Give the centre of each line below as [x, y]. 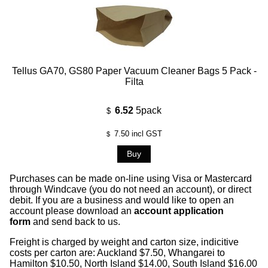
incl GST [145, 133]
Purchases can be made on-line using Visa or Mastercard [131, 178]
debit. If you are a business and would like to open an [122, 200]
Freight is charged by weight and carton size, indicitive [124, 242]
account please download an [71, 211]
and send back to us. [79, 221]
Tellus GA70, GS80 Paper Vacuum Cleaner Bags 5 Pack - [134, 71]
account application [179, 211]
